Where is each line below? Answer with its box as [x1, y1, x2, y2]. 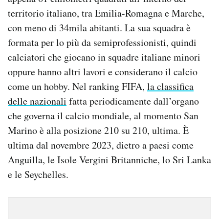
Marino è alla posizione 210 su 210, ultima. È [8, 124, 189, 137]
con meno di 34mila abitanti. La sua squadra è [8, 21, 191, 35]
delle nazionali [8, 94, 66, 108]
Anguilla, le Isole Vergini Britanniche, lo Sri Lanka [8, 153, 211, 167]
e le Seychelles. [8, 168, 68, 181]
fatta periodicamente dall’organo [66, 94, 199, 108]
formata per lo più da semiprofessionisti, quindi [8, 36, 197, 49]
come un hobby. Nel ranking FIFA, [8, 80, 147, 93]
